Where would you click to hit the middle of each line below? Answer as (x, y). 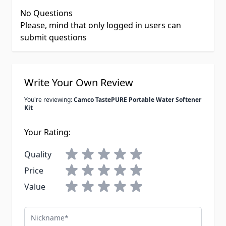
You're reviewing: (49, 100)
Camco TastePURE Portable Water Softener (137, 100)
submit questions (53, 38)
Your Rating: (47, 132)
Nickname (43, 213)
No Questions (46, 13)
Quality (38, 155)
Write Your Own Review (79, 83)
